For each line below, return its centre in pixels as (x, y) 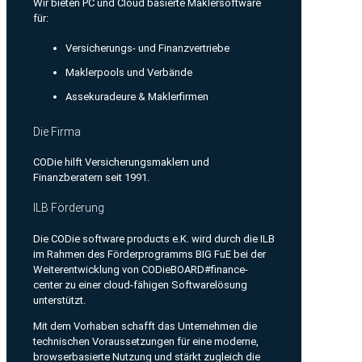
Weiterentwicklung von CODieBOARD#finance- (141, 269)
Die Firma (57, 131)
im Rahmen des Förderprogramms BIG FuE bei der (149, 254)
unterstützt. (59, 300)
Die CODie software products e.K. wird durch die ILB (154, 238)
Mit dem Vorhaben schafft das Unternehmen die (145, 326)
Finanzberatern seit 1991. (91, 178)
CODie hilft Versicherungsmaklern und (121, 162)
